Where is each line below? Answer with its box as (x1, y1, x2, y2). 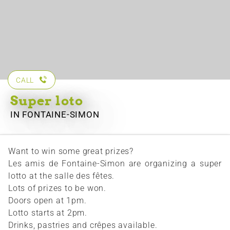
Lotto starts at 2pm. (8, 208, 87, 218)
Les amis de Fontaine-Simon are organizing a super (8, 159, 222, 169)
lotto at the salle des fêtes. (8, 171, 115, 181)
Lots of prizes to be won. (8, 183, 106, 194)
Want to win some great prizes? (8, 146, 133, 157)
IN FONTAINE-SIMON (10, 109, 100, 120)
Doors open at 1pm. (8, 196, 87, 206)
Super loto (10, 93, 83, 109)
